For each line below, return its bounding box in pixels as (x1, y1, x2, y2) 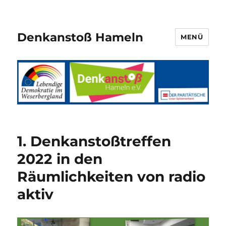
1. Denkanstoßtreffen (17, 133, 172, 150)
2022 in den (17, 150, 103, 168)
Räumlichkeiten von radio (17, 168, 206, 186)
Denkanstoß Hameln (17, 30, 144, 44)
